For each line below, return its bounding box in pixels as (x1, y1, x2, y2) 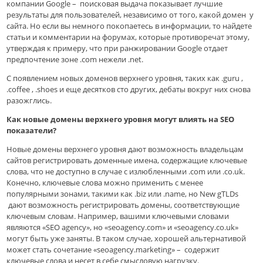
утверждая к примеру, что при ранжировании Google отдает (6, 43, 228, 54)
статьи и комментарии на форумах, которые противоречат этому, (6, 32, 250, 43)
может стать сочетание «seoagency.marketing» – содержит (6, 244, 220, 255)
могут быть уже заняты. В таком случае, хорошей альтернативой (6, 233, 247, 244)
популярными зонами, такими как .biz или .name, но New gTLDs (6, 188, 239, 200)
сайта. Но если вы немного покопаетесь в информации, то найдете (6, 21, 252, 32)
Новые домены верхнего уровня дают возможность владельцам (6, 144, 244, 155)
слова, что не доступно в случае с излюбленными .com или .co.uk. (6, 166, 245, 177)
